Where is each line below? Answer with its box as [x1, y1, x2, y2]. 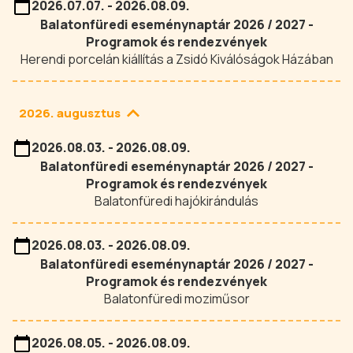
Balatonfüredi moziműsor [103, 290, 250, 307]
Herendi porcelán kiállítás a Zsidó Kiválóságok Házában [20, 50, 333, 68]
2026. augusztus [19, 105, 121, 121]
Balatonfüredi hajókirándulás [95, 192, 258, 210]
